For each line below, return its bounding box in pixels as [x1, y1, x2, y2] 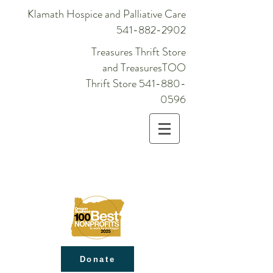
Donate [79, 254, 116, 264]
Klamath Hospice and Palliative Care [27, 6, 186, 22]
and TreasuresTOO [102, 60, 186, 76]
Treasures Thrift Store [91, 44, 186, 60]
